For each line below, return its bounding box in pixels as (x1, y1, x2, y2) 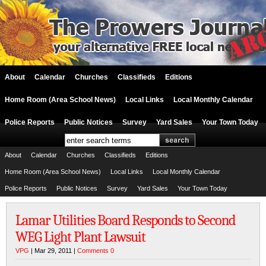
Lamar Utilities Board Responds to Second (15, 212, 235, 229)
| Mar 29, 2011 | (29, 247, 77, 254)
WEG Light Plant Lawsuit (15, 229, 145, 245)
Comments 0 (77, 247, 114, 254)
